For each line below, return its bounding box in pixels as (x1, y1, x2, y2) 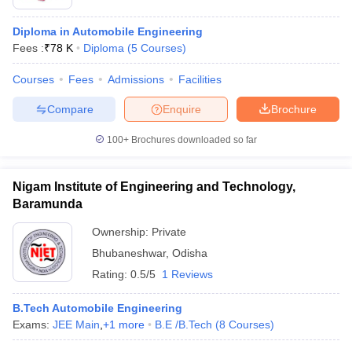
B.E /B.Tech (155, 318, 212, 331)
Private (152, 225, 186, 238)
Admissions (108, 73, 164, 86)
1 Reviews (162, 268, 213, 280)
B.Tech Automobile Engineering (13, 302, 182, 314)
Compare (46, 102, 93, 115)
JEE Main (53, 318, 100, 331)
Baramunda (13, 197, 82, 211)
